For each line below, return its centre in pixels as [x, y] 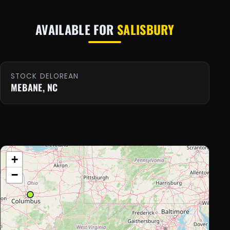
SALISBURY [146, 29]
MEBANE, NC [34, 88]
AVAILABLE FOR [76, 29]
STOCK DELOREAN [45, 76]
